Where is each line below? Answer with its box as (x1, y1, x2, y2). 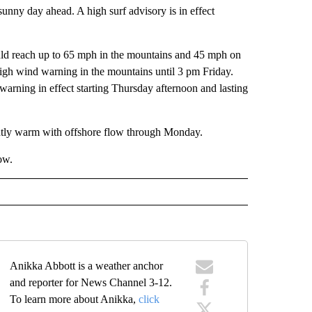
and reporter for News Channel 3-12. (10, 276, 173, 288)
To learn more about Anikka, (10, 292, 139, 305)
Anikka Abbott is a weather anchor (10, 259, 164, 272)
